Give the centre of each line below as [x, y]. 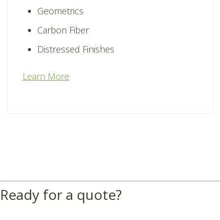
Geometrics [60, 11]
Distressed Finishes [76, 49]
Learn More [46, 76]
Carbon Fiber [63, 30]
